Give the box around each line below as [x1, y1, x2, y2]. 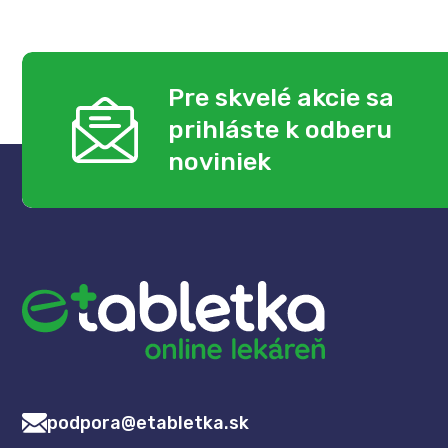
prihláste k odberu [168, 114, 392, 144]
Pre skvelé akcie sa [168, 82, 394, 112]
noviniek [168, 146, 271, 176]
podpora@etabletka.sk [47, 411, 249, 434]
